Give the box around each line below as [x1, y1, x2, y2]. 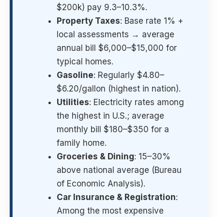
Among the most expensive [57, 206, 164, 216]
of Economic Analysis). [57, 179, 145, 189]
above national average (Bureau [57, 165, 182, 175]
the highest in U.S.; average [57, 111, 164, 121]
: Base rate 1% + [120, 16, 183, 26]
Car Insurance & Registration [57, 192, 176, 202]
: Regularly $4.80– [93, 70, 164, 80]
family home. [57, 138, 107, 148]
